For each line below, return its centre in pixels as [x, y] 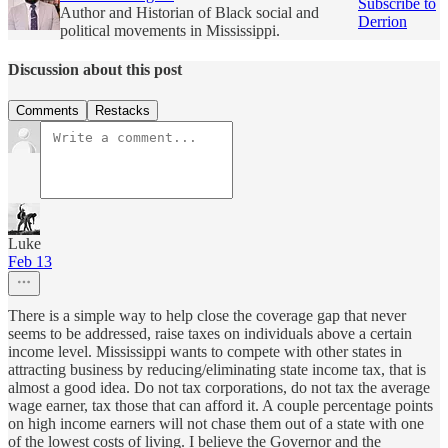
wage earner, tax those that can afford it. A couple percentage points [220, 406]
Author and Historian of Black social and [189, 12]
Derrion [382, 21]
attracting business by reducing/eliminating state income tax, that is [217, 370]
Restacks [122, 111]
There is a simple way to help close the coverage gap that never [207, 316]
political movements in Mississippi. [170, 30]
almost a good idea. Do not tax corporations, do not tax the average [219, 388]
